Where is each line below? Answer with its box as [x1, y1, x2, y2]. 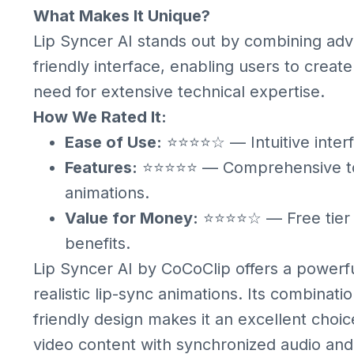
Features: [65, 158, 137, 177]
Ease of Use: [65, 133, 162, 152]
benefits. [65, 234, 130, 253]
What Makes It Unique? [33, 6, 210, 25]
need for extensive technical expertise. [33, 82, 325, 101]
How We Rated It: [33, 107, 167, 126]
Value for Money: [65, 209, 198, 228]
